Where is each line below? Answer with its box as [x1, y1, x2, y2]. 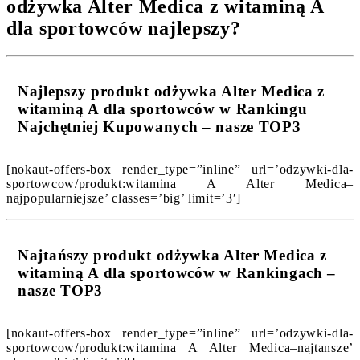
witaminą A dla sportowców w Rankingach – [18, 264, 337, 281]
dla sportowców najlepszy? [6, 17, 241, 39]
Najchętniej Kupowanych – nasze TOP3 [18, 118, 301, 136]
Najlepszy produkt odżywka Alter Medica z [18, 83, 325, 100]
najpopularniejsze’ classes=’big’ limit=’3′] [6, 191, 242, 206]
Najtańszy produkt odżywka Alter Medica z [18, 246, 328, 264]
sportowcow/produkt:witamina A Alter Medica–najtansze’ [6, 340, 354, 354]
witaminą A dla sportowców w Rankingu [18, 100, 308, 118]
